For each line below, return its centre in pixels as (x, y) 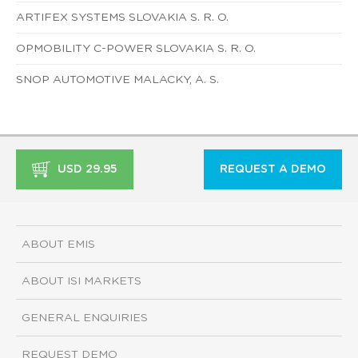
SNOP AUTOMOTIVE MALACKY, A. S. (117, 80)
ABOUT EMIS (58, 245)
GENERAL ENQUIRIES (85, 318)
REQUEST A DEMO (273, 169)
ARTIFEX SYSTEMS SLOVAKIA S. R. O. (122, 17)
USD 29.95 (86, 169)
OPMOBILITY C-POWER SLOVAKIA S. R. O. (136, 48)
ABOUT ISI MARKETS (82, 282)
